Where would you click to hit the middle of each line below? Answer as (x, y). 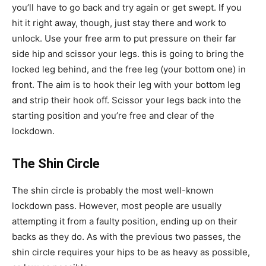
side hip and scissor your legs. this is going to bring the (128, 53)
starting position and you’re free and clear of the (113, 115)
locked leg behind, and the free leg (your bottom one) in (129, 69)
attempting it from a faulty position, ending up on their (125, 221)
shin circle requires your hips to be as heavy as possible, (131, 252)
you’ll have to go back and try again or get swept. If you (127, 7)
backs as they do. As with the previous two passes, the (126, 236)
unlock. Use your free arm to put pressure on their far (124, 38)
